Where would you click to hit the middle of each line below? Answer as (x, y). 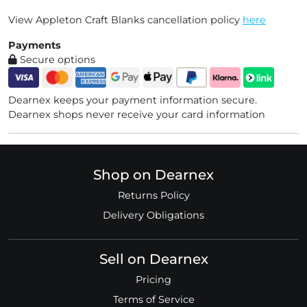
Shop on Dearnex (153, 175)
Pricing (153, 280)
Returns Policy (153, 195)
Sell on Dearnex (153, 259)
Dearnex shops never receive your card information (137, 114)
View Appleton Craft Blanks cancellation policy (125, 20)
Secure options (56, 60)
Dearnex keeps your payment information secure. (133, 100)
